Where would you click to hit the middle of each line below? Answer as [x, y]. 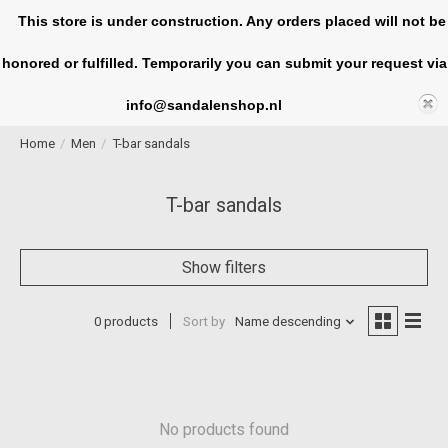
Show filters [224, 267]
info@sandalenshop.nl [204, 105]
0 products [125, 322]
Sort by [203, 322]
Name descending [287, 322]
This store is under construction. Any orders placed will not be [224, 21]
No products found [224, 429]
